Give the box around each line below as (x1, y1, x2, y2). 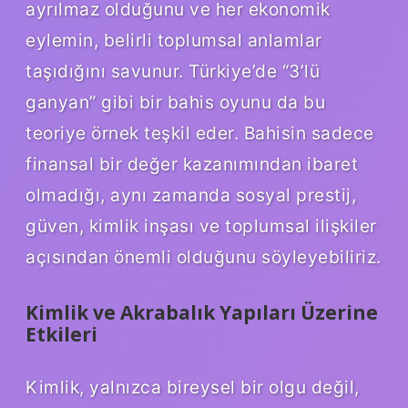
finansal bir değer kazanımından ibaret (25, 153, 358, 176)
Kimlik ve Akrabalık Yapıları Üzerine (25, 300, 378, 326)
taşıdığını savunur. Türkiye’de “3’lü (25, 60, 320, 83)
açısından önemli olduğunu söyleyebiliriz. (25, 246, 382, 269)
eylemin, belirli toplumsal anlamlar (25, 29, 322, 52)
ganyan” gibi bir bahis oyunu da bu (25, 91, 325, 114)
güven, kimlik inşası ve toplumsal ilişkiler (25, 215, 377, 238)
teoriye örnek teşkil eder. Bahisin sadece (25, 122, 374, 145)
